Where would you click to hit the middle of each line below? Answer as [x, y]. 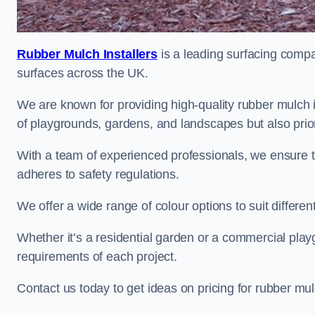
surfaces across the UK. [83, 73]
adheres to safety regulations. [98, 174]
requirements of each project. [97, 257]
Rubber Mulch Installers [87, 54]
